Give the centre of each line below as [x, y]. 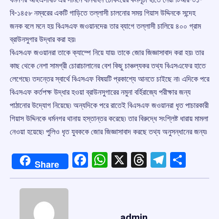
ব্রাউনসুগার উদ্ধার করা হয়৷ [43, 40]
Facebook [120, 160]
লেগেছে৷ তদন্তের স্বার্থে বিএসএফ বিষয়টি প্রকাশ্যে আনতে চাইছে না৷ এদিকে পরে [109, 79]
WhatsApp [143, 160]
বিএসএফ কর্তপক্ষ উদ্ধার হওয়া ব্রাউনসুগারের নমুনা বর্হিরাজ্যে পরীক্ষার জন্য [100, 92]
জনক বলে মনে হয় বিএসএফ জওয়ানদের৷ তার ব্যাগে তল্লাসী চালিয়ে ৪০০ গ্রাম [105, 26]
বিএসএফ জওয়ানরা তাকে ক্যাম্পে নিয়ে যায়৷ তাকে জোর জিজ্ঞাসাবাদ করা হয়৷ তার [107, 53]
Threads [174, 160]
